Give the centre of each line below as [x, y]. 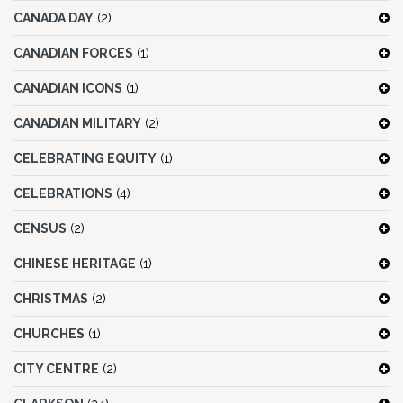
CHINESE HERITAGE [75, 264]
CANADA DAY [54, 18]
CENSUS [40, 229]
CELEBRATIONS [63, 194]
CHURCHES [49, 334]
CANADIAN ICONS [68, 89]
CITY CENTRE [56, 369]
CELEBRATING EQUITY [85, 159]
